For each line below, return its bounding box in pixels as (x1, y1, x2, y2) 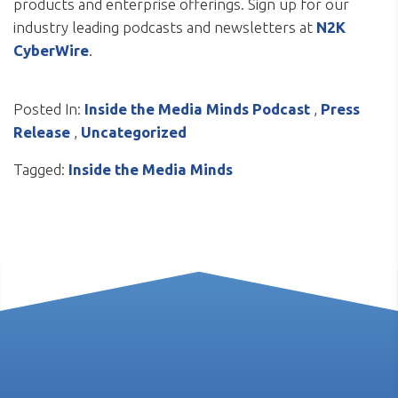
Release (13, 123, 70, 141)
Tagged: (13, 161, 65, 179)
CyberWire (13, 42, 89, 60)
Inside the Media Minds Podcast (84, 100, 310, 118)
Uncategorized (81, 123, 187, 141)
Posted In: (13, 100, 81, 118)
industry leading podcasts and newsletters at (13, 19, 316, 36)
